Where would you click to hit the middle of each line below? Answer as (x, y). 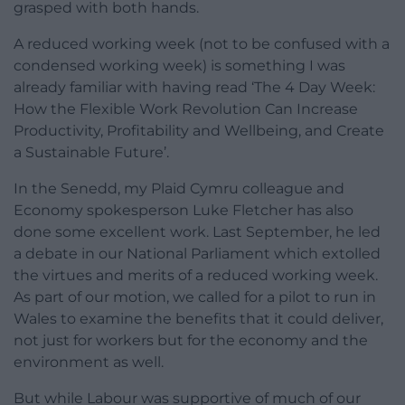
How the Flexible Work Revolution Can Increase (186, 109)
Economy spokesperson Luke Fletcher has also (184, 211)
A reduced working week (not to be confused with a (202, 44)
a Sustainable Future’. (91, 153)
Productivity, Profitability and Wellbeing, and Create (199, 131)
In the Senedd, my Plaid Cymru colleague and (179, 189)
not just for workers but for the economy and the (191, 341)
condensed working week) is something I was (179, 66)
